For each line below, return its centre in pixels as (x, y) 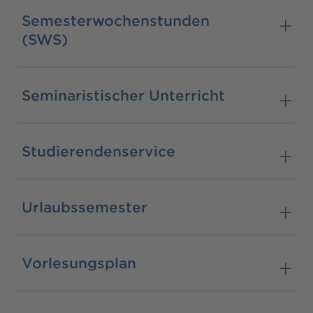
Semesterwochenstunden (116, 20)
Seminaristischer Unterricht (123, 95)
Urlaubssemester (85, 206)
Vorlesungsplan (79, 262)
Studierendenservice (99, 151)
